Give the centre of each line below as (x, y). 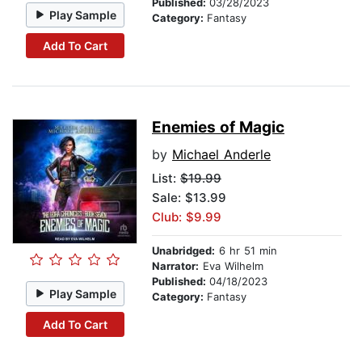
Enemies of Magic (218, 128)
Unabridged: (183, 251)
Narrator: (175, 266)
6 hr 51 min (246, 251)
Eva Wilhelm (231, 266)
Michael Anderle (221, 155)
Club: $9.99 (187, 217)
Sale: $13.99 (189, 198)
